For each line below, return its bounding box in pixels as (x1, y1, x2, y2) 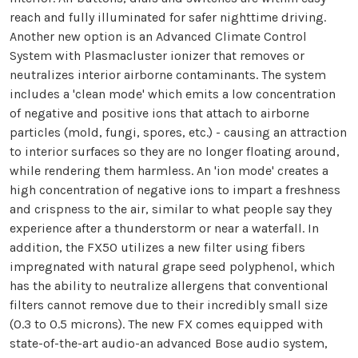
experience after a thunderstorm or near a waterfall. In (10, 221, 319, 237)
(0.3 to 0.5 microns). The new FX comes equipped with (10, 316, 323, 332)
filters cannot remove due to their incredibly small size (10, 297, 328, 313)
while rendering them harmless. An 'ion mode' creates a (10, 163, 328, 179)
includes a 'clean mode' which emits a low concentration (10, 86, 336, 102)
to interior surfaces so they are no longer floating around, (10, 144, 340, 160)
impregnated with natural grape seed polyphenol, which (10, 259, 335, 275)
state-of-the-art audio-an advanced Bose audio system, (10, 336, 328, 352)
